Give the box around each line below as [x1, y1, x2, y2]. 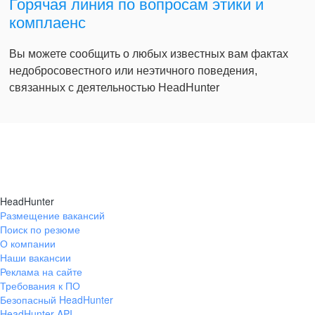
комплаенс [9, 14, 86, 32]
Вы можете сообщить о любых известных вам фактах [9, 48, 288, 60]
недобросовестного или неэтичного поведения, [9, 65, 257, 77]
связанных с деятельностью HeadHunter [9, 82, 219, 94]
